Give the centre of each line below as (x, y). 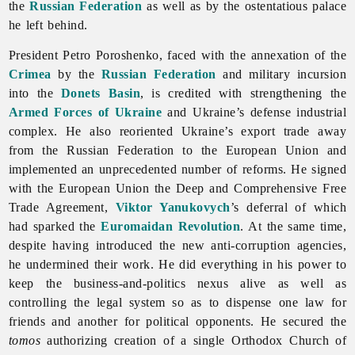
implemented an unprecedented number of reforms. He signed (177, 169)
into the (34, 93)
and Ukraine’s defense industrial (254, 112)
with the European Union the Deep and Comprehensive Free (177, 188)
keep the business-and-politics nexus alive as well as (177, 283)
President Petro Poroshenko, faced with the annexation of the (177, 55)
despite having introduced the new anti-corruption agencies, (177, 245)
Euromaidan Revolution (171, 226)
